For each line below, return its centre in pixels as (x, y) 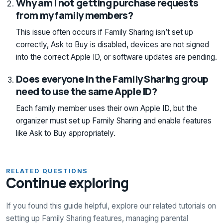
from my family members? (74, 15)
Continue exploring (67, 182)
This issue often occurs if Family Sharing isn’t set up (105, 32)
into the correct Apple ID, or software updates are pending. (116, 57)
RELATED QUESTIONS (47, 171)
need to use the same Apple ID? (87, 91)
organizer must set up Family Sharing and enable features (114, 120)
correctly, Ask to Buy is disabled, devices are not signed (112, 44)
